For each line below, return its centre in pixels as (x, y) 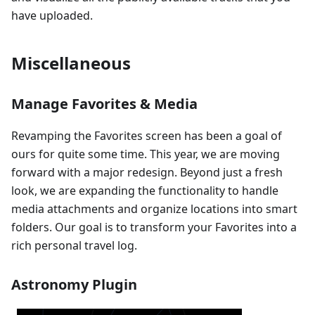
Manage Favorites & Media (104, 103)
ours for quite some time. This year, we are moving (146, 154)
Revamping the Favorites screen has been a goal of (147, 135)
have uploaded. (52, 15)
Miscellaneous (71, 63)
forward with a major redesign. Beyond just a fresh (147, 172)
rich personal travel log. (74, 245)
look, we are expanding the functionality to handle (145, 190)
